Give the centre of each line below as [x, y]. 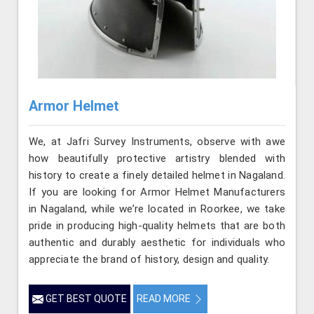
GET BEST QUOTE [85, 298]
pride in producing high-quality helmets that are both [157, 225]
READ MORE [165, 298]
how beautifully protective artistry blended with [157, 158]
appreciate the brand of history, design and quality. [149, 259]
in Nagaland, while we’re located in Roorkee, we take [157, 209]
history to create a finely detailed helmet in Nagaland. [157, 175]
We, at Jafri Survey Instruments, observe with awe [157, 141]
